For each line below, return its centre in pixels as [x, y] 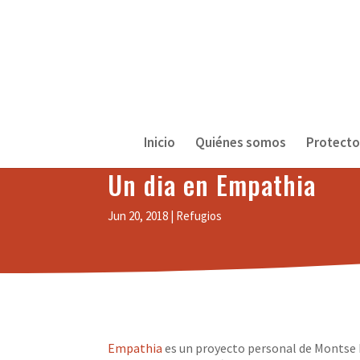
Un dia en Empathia [212, 184]
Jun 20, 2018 [138, 215]
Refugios [199, 215]
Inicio [159, 142]
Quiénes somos [240, 142]
